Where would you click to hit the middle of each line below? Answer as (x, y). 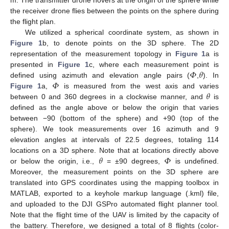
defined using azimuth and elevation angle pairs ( (100, 75)
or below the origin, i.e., (54, 161)
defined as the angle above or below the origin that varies (114, 108)
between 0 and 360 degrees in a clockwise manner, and (108, 97)
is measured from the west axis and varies (139, 86)
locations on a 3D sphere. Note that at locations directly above (114, 151)
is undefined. (195, 161)
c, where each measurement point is (154, 65)
